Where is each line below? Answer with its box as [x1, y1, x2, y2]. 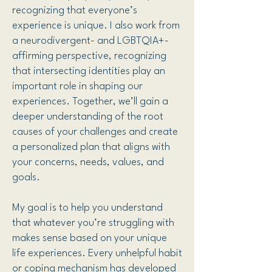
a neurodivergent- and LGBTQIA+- [12, 36, 169, 46]
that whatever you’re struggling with [12, 218, 174, 228]
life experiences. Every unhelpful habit [12, 248, 182, 259]
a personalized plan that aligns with [12, 142, 170, 152]
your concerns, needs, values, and [12, 157, 164, 168]
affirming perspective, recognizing [12, 51, 166, 61]
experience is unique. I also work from [12, 21, 180, 31]
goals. [12, 172, 40, 183]
